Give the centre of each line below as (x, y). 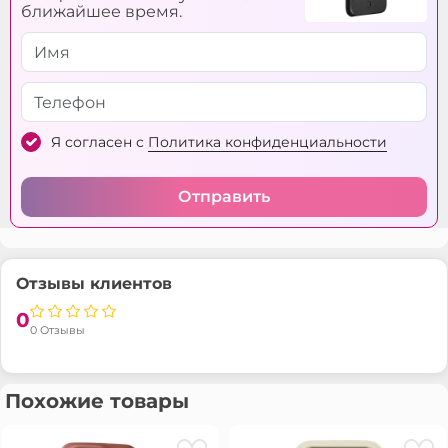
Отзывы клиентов (94, 284)
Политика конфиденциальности (267, 142)
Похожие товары (97, 401)
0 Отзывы (57, 330)
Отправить (224, 197)
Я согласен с (99, 142)
